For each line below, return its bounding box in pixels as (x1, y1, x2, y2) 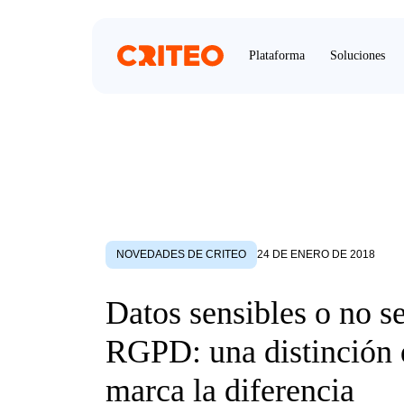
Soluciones (330, 49, 385, 62)
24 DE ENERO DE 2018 (257, 248, 375, 262)
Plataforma (249, 49, 305, 62)
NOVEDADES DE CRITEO (116, 248, 246, 262)
